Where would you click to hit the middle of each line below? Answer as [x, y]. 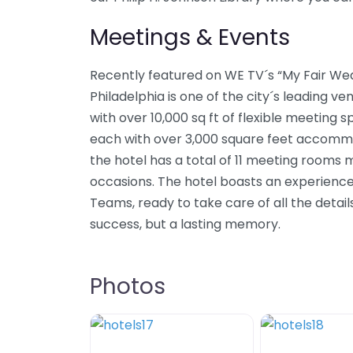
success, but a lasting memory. [185, 224]
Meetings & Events [190, 37]
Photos [128, 286]
